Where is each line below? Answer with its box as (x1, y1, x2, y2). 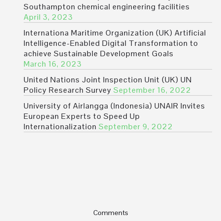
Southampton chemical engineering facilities (24, 1, 190, 12)
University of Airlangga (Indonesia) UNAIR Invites (24, 101, 205, 111)
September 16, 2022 (113, 85, 191, 96)
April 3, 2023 (24, 12, 73, 23)
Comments (93, 208, 128, 218)
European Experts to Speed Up (24, 111, 140, 122)
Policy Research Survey (24, 85, 111, 96)
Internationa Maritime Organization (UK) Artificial (24, 28, 206, 38)
